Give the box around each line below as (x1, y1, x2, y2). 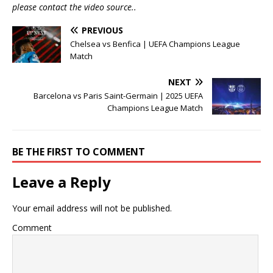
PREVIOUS (82, 24, 123, 37)
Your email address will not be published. (12, 202, 172, 214)
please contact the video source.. (12, 1, 136, 13)
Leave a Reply (12, 172, 111, 193)
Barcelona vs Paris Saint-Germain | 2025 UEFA (34, 90, 203, 102)
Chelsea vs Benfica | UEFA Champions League (70, 38, 240, 50)
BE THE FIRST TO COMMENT (12, 145, 145, 159)
